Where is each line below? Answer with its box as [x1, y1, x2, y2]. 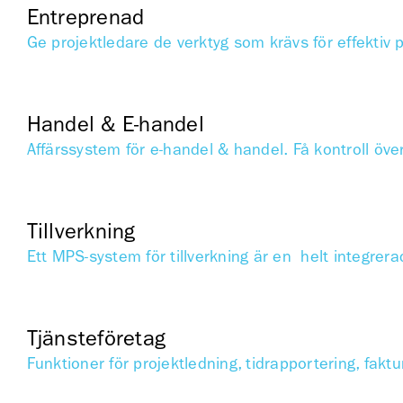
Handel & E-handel [26, 112, 204, 138]
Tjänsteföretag [26, 326, 166, 352]
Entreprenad [26, 4, 145, 31]
